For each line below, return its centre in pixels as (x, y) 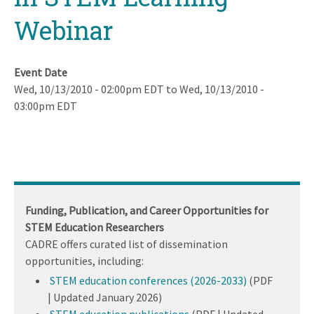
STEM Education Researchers (95, 227)
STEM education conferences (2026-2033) (148, 280)
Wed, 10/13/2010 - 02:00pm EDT (89, 89)
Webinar (64, 30)
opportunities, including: (84, 260)
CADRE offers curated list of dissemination (127, 244)
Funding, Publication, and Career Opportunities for (147, 210)
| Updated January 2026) (105, 297)
